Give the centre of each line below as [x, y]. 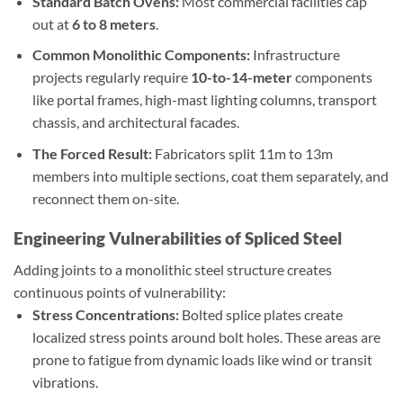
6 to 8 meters [113, 23]
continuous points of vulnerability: [120, 291]
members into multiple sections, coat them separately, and [210, 175]
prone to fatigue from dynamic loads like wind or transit [202, 359]
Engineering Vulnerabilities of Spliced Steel [178, 238]
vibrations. [65, 381]
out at [52, 23]
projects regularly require [111, 77]
